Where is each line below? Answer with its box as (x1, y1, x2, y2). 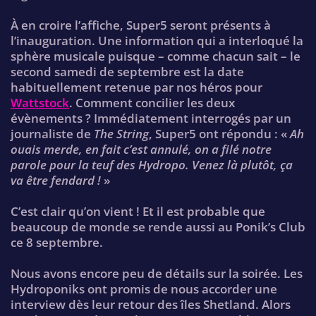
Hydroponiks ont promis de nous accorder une (11, 280, 277, 297)
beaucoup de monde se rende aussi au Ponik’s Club (11, 218, 305, 235)
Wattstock (11, 94, 69, 111)
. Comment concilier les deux (69, 94, 235, 111)
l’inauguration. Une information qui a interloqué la (11, 32, 303, 49)
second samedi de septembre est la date (11, 63, 244, 80)
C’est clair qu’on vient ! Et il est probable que (11, 202, 265, 219)
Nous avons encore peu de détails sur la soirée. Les (11, 265, 303, 281)
